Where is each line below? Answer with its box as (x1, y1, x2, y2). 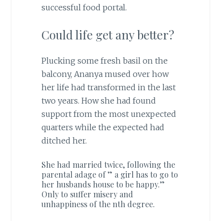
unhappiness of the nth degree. (41, 199, 155, 210)
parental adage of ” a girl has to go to (41, 169, 178, 180)
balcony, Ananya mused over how (41, 69, 169, 79)
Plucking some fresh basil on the (41, 55, 168, 66)
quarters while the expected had (41, 122, 164, 132)
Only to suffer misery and (41, 189, 133, 200)
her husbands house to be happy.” (41, 179, 165, 190)
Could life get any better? (41, 26, 174, 42)
